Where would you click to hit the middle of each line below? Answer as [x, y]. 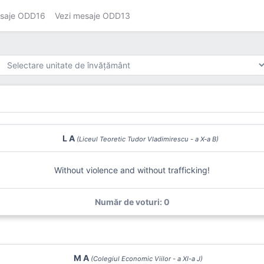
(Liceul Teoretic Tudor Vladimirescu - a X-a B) [147, 139]
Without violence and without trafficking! [132, 170]
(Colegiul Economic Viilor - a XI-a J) [147, 259]
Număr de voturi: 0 [132, 202]
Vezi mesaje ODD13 [93, 16]
